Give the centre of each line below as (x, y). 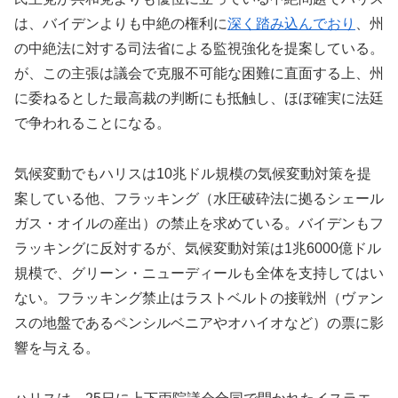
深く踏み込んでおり (291, 24)
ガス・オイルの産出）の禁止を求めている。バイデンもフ (199, 223)
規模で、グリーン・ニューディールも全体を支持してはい (199, 273)
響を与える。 (57, 347)
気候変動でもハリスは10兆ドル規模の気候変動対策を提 (193, 173)
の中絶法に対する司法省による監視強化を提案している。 (199, 49)
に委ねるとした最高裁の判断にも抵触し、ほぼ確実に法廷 (199, 99)
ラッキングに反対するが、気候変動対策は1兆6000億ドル (198, 248)
